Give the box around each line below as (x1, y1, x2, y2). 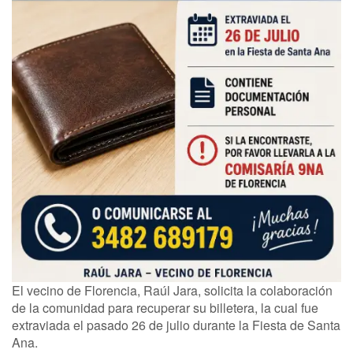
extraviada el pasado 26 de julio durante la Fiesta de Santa (12, 315, 340, 334)
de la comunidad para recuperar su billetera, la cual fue (12, 298, 318, 317)
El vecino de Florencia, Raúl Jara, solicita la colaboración (12, 281, 333, 299)
